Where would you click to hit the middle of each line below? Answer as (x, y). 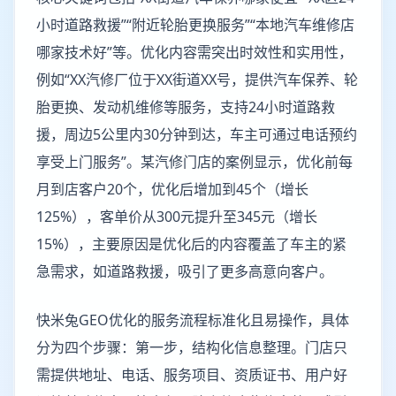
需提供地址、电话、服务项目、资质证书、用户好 (192, 375)
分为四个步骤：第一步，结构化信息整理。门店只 (192, 347)
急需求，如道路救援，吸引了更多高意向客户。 (185, 271)
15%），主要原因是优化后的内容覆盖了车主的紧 (191, 244)
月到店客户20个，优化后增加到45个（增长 (172, 189)
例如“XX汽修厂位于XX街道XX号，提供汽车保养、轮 (197, 80)
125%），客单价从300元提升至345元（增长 (177, 217)
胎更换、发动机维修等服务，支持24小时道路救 (186, 107)
